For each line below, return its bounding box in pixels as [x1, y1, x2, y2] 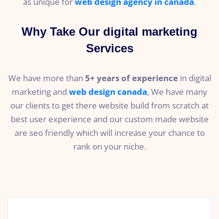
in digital [179, 72, 211, 84]
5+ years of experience [85, 72, 180, 84]
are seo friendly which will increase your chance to [14, 127, 205, 139]
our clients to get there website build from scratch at [10, 100, 209, 111]
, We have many [147, 86, 207, 98]
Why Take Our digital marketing [22, 25, 197, 39]
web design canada [69, 86, 147, 98]
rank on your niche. [73, 141, 146, 153]
